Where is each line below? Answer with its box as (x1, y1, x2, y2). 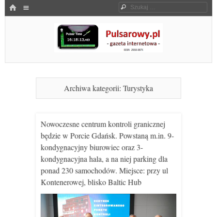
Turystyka (123, 83, 153, 93)
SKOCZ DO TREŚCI (5, 17, 58, 24)
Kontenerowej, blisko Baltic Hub (41, 177, 141, 187)
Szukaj (129, 3, 147, 10)
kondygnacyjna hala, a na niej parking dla (41, 154, 168, 164)
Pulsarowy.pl (10, 56, 60, 69)
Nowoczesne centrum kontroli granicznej (41, 119, 165, 129)
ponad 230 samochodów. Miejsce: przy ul (41, 165, 168, 175)
